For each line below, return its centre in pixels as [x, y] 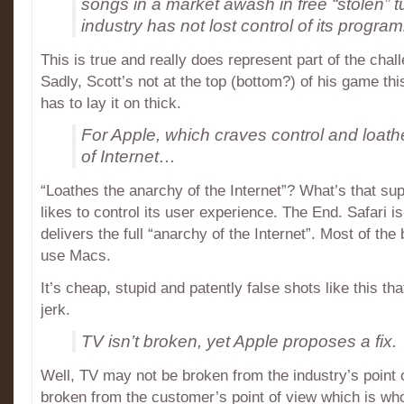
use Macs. [76, 255]
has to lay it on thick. [111, 103]
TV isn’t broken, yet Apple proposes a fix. [239, 341]
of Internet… [129, 156]
